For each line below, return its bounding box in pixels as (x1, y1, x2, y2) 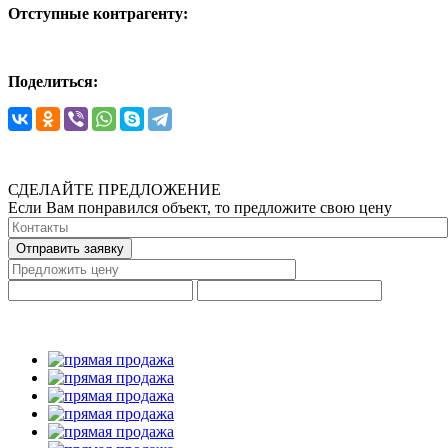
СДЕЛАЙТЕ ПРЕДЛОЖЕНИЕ (8, 180, 221, 198)
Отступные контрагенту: (8, 4, 188, 22)
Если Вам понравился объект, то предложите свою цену (8, 198, 392, 216)
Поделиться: (8, 72, 98, 90)
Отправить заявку (16, 240, 124, 256)
